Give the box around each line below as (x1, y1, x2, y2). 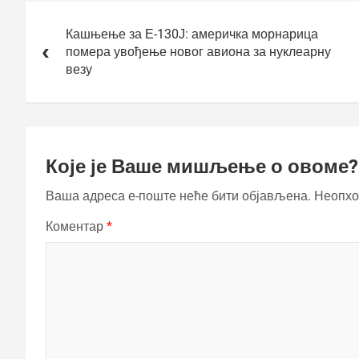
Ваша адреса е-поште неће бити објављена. (46, 188, 311, 204)
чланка (25, 24, 85, 45)
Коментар (46, 219, 107, 235)
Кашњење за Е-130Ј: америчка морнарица (66, 26, 318, 42)
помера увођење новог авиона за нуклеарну (66, 44, 331, 60)
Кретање (25, 2, 99, 22)
